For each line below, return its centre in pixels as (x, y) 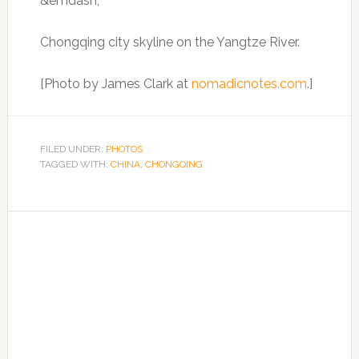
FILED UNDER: (73, 149)
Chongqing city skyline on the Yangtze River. (169, 42)
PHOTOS (124, 149)
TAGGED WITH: (75, 164)
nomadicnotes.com (249, 84)
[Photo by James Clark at (115, 84)
